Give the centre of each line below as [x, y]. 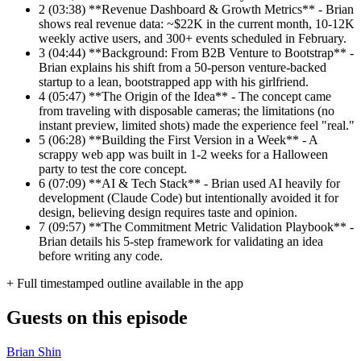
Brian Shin [34, 352]
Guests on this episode [97, 318]
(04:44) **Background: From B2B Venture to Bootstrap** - [201, 53]
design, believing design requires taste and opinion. [168, 213]
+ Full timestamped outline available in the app [125, 284]
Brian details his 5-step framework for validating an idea [181, 242]
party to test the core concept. [113, 169]
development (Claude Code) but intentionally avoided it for [189, 198]
